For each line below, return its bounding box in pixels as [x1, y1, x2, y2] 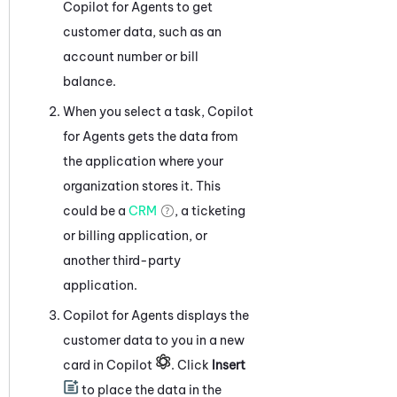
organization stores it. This [63, 177, 221, 194]
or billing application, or [63, 227, 207, 244]
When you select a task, [63, 103, 207, 120]
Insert [212, 356, 245, 373]
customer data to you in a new [63, 331, 245, 348]
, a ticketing [175, 202, 245, 219]
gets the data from [125, 128, 238, 144]
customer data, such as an [63, 23, 222, 40]
